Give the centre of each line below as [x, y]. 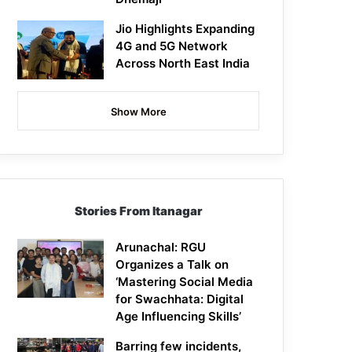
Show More [138, 112]
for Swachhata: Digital [180, 299]
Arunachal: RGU [161, 247]
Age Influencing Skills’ [179, 317]
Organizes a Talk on [172, 265]
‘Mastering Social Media [185, 282]
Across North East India [183, 64]
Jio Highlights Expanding [185, 29]
